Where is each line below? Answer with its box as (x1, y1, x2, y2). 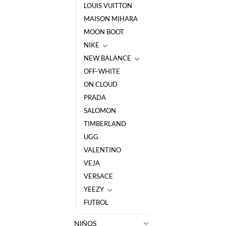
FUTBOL (84, 198, 108, 206)
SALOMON (84, 106, 116, 115)
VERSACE (84, 172, 113, 180)
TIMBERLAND (84, 119, 126, 128)
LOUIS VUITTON (84, 1, 132, 10)
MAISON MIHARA (84, 14, 138, 23)
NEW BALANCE (84, 53, 131, 62)
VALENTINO (84, 145, 121, 154)
